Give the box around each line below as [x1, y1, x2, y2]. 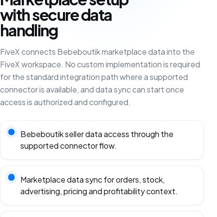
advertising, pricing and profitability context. [20, 186, 178, 196]
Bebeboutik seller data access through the [20, 129, 173, 139]
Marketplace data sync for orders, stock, [20, 174, 165, 185]
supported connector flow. [20, 140, 117, 151]
